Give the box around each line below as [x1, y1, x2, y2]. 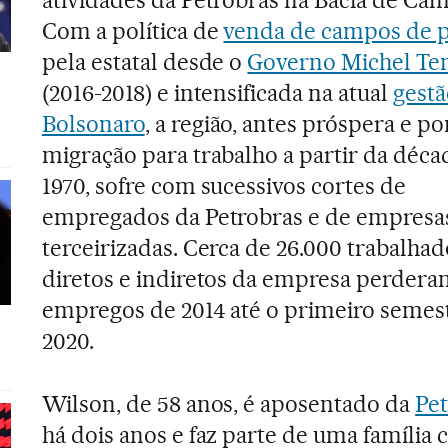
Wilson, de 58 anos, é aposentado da [41, 389, 416, 418]
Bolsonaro [41, 109, 145, 138]
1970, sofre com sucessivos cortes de [41, 171, 407, 200]
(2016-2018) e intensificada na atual [41, 78, 394, 107]
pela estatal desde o [41, 47, 248, 76]
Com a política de [41, 16, 224, 45]
